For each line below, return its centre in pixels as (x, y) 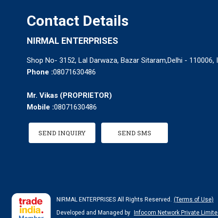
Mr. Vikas (42, 95)
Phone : (40, 72)
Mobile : (40, 107)
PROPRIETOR (86, 95)
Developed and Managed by (94, 213)
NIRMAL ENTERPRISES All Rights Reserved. (114, 200)
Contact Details (78, 21)
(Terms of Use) (194, 200)
